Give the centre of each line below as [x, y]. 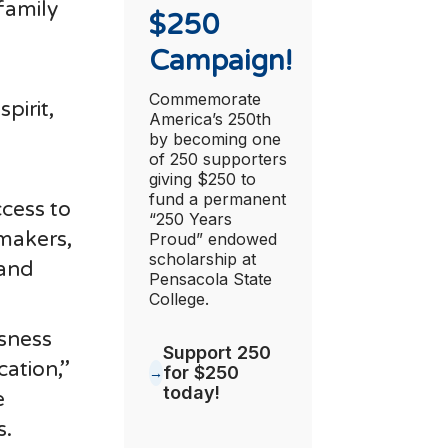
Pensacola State [210, 278]
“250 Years [190, 218]
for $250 [200, 372]
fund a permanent [217, 198]
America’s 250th [209, 118]
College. [178, 298]
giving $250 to [202, 178]
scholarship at [202, 258]
